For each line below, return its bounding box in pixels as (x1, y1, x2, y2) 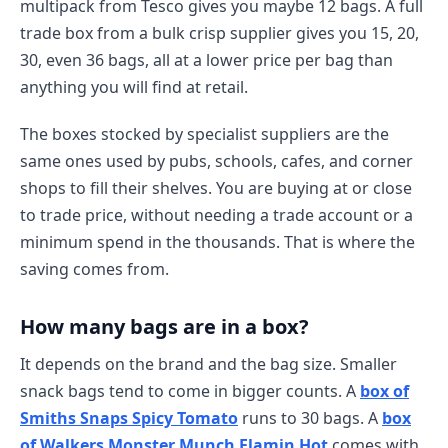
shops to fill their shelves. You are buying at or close (20, 177, 412, 199)
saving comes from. (20, 258, 169, 280)
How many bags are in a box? (20, 313, 309, 340)
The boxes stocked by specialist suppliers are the (20, 123, 389, 145)
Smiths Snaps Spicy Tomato (20, 407, 238, 429)
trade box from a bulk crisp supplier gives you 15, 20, (20, 22, 419, 44)
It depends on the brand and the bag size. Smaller (20, 353, 397, 375)
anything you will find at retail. (20, 76, 248, 98)
